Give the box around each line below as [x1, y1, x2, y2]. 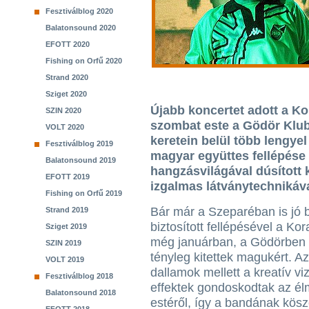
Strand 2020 [46, 73, 88, 81]
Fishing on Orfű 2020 [46, 57, 122, 65]
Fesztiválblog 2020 [46, 7, 113, 15]
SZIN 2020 [46, 106, 81, 114]
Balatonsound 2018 [46, 288, 116, 297]
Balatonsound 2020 [46, 23, 116, 32]
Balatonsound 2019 [46, 156, 116, 164]
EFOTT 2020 [46, 40, 90, 48]
